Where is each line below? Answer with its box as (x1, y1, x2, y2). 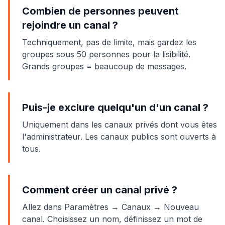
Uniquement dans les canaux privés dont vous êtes (22, 120, 217, 130)
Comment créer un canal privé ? (22, 184, 177, 196)
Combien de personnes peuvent (22, 5, 179, 17)
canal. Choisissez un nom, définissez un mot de (22, 214, 202, 224)
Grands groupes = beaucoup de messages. (22, 61, 186, 71)
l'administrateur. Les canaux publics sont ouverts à (22, 132, 216, 142)
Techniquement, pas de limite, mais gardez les (22, 37, 196, 47)
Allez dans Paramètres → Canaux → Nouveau (22, 202, 199, 212)
